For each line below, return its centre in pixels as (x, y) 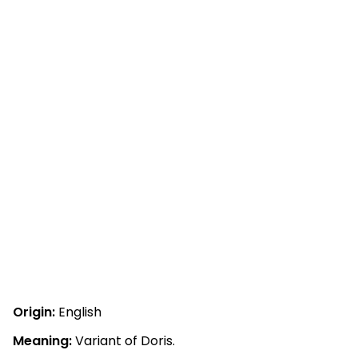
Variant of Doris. (123, 341)
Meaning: (42, 341)
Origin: (34, 312)
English (78, 312)
